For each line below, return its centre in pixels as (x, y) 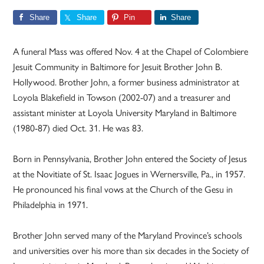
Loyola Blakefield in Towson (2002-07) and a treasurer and (122, 98)
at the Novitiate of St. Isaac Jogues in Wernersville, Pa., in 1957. (129, 174)
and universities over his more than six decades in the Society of (131, 251)
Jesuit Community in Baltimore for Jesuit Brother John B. (118, 67)
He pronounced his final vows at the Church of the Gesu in (123, 190)
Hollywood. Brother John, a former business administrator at (126, 82)
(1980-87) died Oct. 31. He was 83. (78, 128)
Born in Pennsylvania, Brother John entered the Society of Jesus (130, 159)
